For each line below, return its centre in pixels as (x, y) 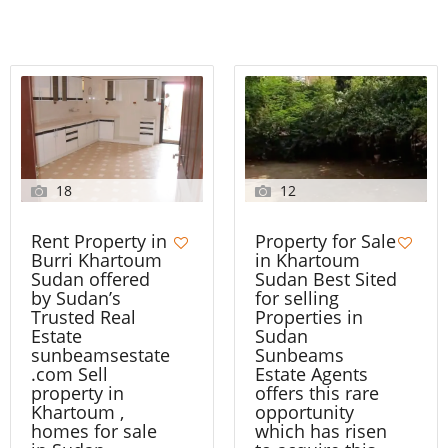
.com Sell (69, 373)
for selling (297, 297)
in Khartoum (307, 259)
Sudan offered (90, 278)
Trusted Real (83, 316)
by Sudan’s (76, 297)
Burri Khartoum (96, 259)
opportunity (304, 411)
